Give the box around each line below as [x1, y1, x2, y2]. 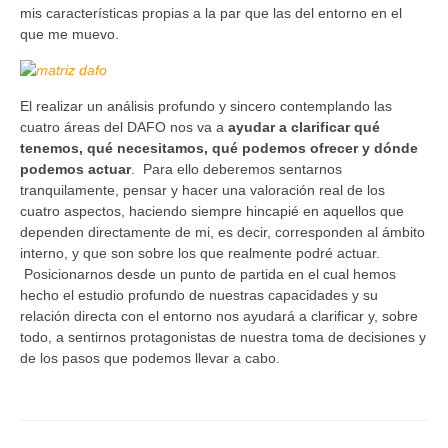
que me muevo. [20, 25, 119, 42]
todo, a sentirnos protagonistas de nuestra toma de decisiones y [20, 328, 426, 345]
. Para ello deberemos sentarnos [131, 160, 342, 177]
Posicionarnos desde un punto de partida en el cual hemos [20, 265, 396, 282]
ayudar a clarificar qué [228, 118, 380, 135]
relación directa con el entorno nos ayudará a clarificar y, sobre [20, 307, 418, 324]
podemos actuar [20, 160, 131, 177]
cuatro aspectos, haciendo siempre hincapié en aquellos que [20, 202, 404, 219]
